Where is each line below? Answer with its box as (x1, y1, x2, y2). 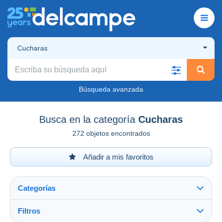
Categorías (18, 183, 55, 192)
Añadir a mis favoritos (81, 152, 154, 161)
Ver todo (20, 212, 50, 221)
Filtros (18, 206, 40, 215)
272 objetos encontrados (72, 129, 150, 137)
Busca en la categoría (39, 113, 135, 125)
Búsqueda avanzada (79, 85, 143, 93)
